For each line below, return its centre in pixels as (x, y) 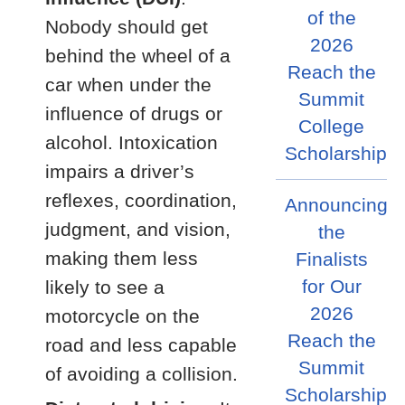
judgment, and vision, (138, 229)
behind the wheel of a (138, 56)
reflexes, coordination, (141, 200)
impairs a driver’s (120, 171)
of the (331, 18)
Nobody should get (127, 27)
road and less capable (141, 345)
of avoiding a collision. (141, 374)
